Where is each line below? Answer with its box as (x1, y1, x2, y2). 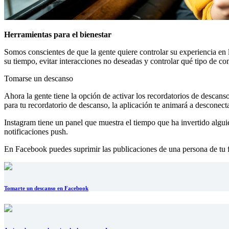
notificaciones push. (4, 127, 68, 136)
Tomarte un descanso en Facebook (4, 185, 88, 191)
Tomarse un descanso (4, 74, 73, 83)
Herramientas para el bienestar (4, 30, 111, 39)
